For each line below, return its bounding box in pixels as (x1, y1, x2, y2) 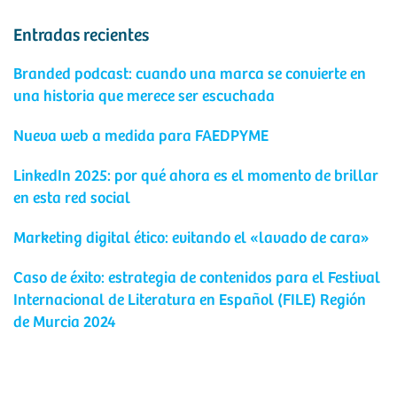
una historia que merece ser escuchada (13, 88, 275, 105)
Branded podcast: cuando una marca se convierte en (13, 66, 366, 83)
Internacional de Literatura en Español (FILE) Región (13, 292, 366, 309)
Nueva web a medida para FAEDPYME (13, 128, 269, 145)
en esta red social (13, 190, 130, 207)
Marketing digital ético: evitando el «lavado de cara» (13, 230, 370, 247)
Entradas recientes (13, 26, 149, 46)
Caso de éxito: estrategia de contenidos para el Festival (13, 269, 380, 287)
